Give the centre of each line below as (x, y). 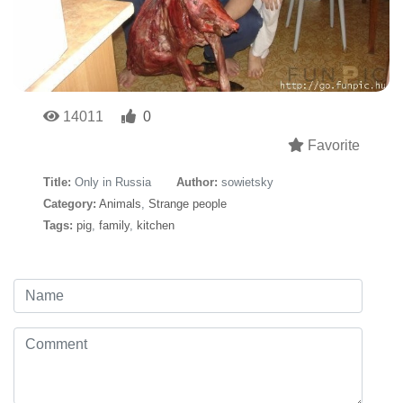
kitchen (156, 225)
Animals (120, 203)
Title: (57, 182)
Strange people (188, 203)
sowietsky (247, 182)
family (114, 225)
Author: (197, 182)
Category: (70, 203)
